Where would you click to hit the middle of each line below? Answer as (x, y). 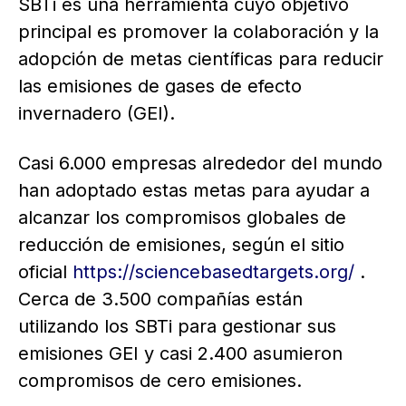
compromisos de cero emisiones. (160, 381)
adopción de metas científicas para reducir (201, 59)
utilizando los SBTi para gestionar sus (177, 326)
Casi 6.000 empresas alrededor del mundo (200, 163)
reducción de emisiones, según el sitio (181, 245)
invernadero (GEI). (97, 113)
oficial (45, 272)
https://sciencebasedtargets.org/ (213, 272)
